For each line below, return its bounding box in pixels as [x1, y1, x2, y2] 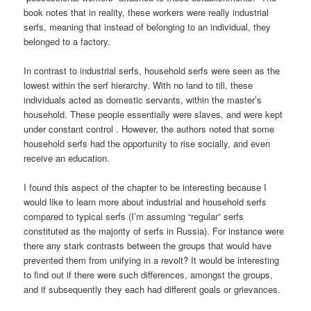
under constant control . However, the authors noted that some [24, 122, 275, 136]
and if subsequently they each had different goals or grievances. [24, 283, 281, 296]
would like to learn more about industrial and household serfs [24, 195, 267, 209]
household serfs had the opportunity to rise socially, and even [24, 137, 271, 151]
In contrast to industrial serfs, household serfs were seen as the [24, 64, 280, 78]
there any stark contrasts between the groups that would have [24, 239, 272, 253]
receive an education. [24, 151, 110, 165]
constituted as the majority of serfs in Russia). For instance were [24, 224, 285, 238]
